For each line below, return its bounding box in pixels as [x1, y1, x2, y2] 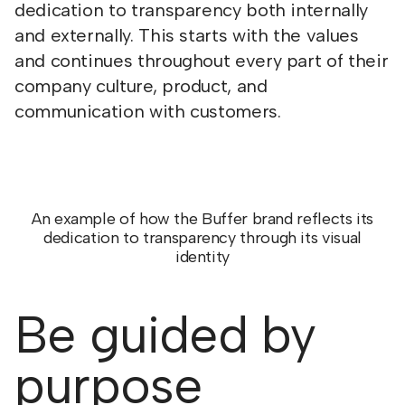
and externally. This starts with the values [14, 24, 359, 46]
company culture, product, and [14, 75, 268, 97]
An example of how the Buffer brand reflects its [31, 209, 374, 229]
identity [174, 247, 231, 267]
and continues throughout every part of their [14, 50, 389, 71]
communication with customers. [14, 100, 281, 122]
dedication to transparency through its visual [43, 228, 362, 248]
